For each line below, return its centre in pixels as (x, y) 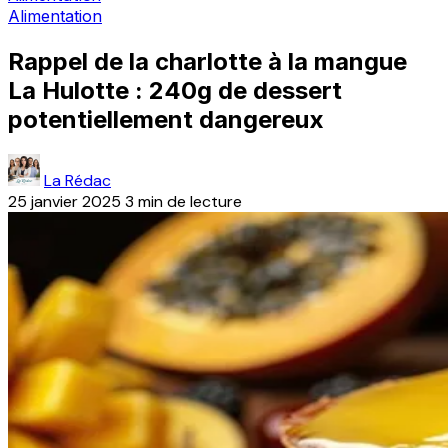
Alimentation (55, 16)
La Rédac (77, 180)
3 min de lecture (183, 201)
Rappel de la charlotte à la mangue (207, 61)
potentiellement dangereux (166, 119)
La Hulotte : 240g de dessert (175, 90)
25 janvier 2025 (64, 201)
